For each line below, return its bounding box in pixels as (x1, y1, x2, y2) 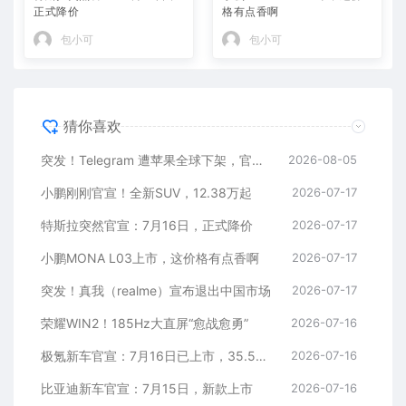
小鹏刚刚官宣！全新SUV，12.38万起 (41, 184, 252, 200)
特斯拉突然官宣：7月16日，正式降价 (41, 217, 253, 233)
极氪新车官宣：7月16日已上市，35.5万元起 (256, 347, 266, 363)
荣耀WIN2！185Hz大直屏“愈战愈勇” (41, 314, 248, 331)
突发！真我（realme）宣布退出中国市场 (41, 282, 271, 298)
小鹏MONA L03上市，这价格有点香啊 (41, 249, 259, 266)
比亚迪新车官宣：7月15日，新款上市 (41, 380, 253, 396)
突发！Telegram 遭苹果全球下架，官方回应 (252, 151, 263, 168)
